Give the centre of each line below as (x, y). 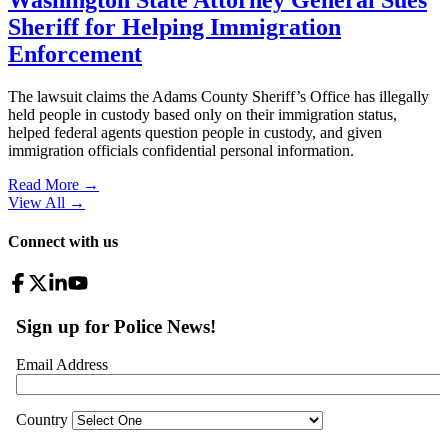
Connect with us (63, 242)
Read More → (53, 184)
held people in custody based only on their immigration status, (202, 114)
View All (36, 202)
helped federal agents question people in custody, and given (195, 132)
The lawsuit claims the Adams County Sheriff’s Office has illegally (218, 96)
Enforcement (75, 54)
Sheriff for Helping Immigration (174, 27)
